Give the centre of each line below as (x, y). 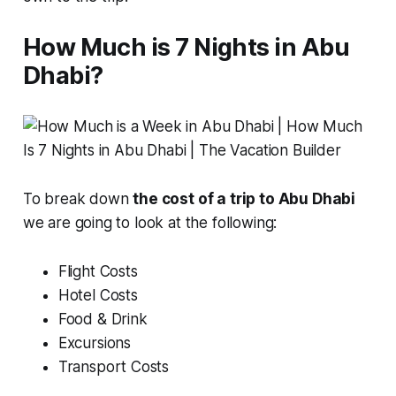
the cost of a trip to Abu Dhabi (244, 198)
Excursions (95, 343)
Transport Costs (114, 366)
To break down (78, 198)
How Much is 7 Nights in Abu (186, 47)
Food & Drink (103, 319)
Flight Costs (98, 271)
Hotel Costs (98, 295)
